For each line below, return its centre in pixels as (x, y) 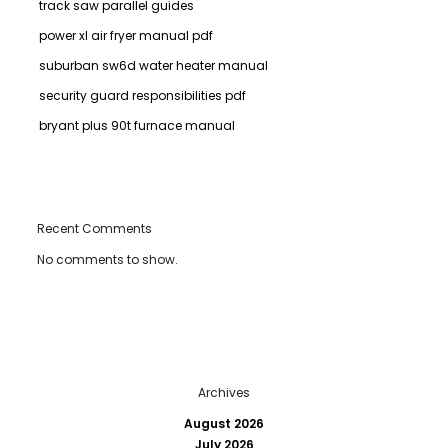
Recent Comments (94, 229)
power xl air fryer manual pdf (125, 36)
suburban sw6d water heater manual (153, 66)
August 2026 (224, 423)
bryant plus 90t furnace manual (136, 126)
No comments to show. (107, 260)
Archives (224, 392)
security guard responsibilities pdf (142, 96)
